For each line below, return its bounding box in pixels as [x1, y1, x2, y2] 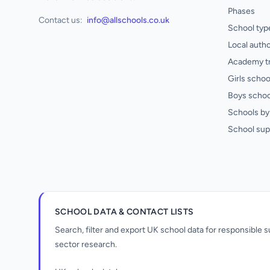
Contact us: [39, 15, 83, 25]
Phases [228, 6, 255, 16]
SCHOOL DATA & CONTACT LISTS [55, 207, 194, 217]
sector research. [55, 239, 117, 250]
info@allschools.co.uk [87, 15, 169, 25]
